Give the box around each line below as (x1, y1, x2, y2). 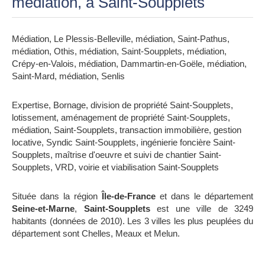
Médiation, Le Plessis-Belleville (12, 34, 131, 44)
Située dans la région (12, 191, 102, 201)
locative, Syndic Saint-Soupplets (12, 137, 136, 147)
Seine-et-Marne (12, 203, 75, 214)
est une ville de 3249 (150, 203, 253, 214)
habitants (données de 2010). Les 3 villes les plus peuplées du (12, 216, 253, 226)
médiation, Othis (12, 46, 75, 56)
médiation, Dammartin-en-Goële (79, 59, 202, 69)
